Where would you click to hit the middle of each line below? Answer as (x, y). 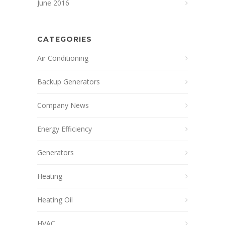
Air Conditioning (63, 58)
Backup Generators (69, 82)
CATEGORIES (65, 39)
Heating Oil (55, 200)
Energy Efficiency (65, 129)
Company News (63, 105)
